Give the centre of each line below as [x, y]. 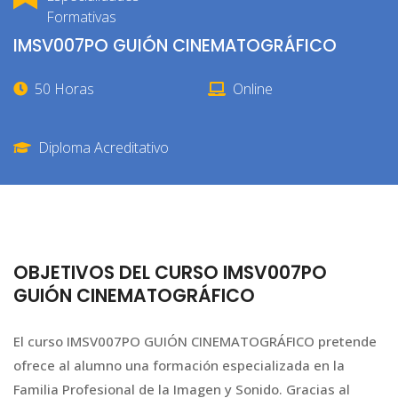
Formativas [81, 17]
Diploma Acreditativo [103, 148]
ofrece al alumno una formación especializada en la [179, 366]
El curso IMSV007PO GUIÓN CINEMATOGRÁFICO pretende [195, 342]
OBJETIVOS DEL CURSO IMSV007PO [170, 272]
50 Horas [64, 89]
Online [253, 89]
